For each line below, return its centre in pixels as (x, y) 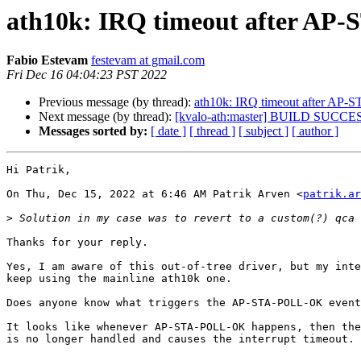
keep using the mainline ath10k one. (119, 279)
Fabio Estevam (47, 60)
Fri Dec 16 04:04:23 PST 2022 (87, 75)
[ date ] (168, 131)
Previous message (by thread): (116, 102)
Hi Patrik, (39, 170)
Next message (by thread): (107, 117)
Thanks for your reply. (77, 243)
